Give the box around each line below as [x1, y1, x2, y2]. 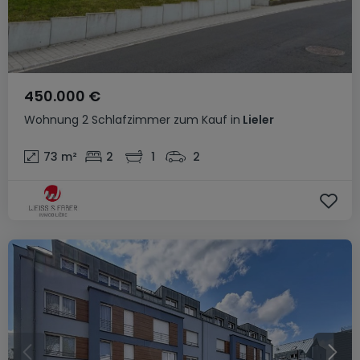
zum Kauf [174, 112, 227, 128]
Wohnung [24, 112, 79, 128]
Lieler [240, 112, 274, 128]
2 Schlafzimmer [82, 112, 170, 128]
